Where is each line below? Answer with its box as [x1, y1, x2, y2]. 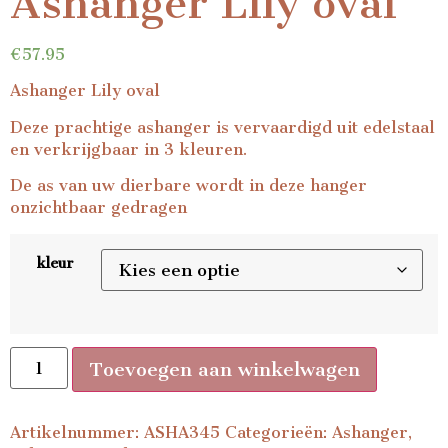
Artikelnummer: [10, 423, 144, 443]
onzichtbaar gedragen [10, 198, 187, 218]
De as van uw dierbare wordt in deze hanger [10, 176, 367, 196]
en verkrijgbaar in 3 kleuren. [10, 139, 247, 159]
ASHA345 [144, 423, 220, 443]
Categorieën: [225, 423, 332, 443]
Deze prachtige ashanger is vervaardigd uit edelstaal [10, 117, 435, 137]
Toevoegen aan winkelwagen [89, 358, 361, 382]
